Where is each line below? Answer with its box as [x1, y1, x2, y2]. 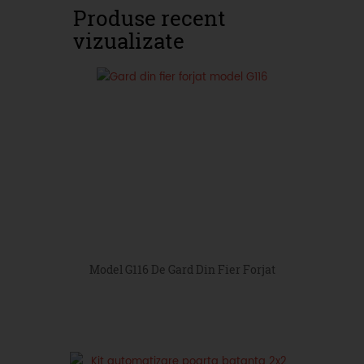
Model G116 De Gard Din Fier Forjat [89, 261, 275, 277]
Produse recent [73, 3, 226, 32]
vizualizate [73, 26, 184, 54]
